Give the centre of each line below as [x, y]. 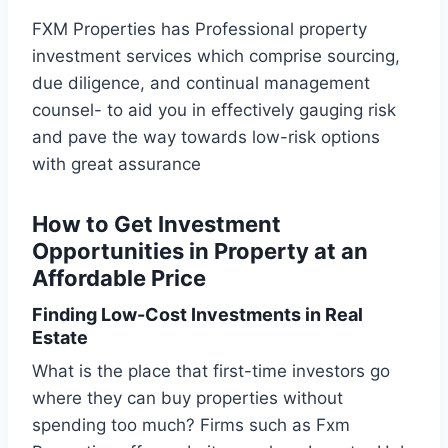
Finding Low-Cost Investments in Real [197, 315]
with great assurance [116, 164]
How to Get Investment [156, 224]
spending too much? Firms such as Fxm [191, 425]
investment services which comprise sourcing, [216, 56]
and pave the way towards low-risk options [206, 137]
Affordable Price [121, 278]
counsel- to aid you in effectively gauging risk [214, 110]
